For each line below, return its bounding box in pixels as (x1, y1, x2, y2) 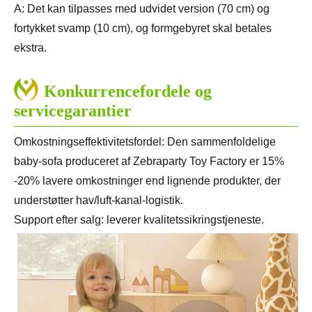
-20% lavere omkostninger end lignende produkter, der (14, 175, 281, 187)
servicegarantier (14, 102, 132, 120)
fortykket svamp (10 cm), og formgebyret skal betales (14, 22, 272, 35)
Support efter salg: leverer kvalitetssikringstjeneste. (14, 214, 264, 226)
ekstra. (14, 42, 47, 54)
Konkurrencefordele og (44, 82, 212, 101)
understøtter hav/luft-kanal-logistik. (14, 194, 183, 207)
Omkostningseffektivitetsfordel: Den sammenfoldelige (14, 136, 276, 148)
